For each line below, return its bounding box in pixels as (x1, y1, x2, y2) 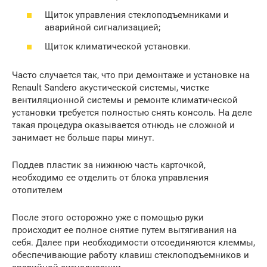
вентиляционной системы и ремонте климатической (12, 94, 238, 105)
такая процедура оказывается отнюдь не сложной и (12, 119, 235, 131)
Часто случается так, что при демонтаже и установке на (12, 69, 250, 80)
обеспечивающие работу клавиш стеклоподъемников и (12, 249, 249, 260)
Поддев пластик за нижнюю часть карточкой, (12, 159, 206, 170)
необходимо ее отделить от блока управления (12, 172, 209, 183)
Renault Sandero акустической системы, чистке (12, 82, 209, 93)
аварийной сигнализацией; (45, 22, 160, 33)
